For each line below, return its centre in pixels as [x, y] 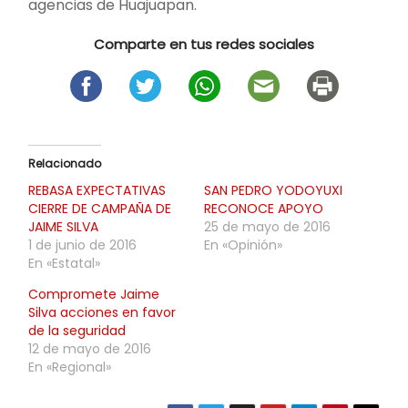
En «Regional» [70, 367]
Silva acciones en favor [102, 312]
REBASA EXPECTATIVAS [97, 190]
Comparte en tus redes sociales [204, 44]
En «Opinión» [243, 245]
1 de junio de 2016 [82, 245]
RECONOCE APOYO [264, 208]
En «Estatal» [64, 263]
